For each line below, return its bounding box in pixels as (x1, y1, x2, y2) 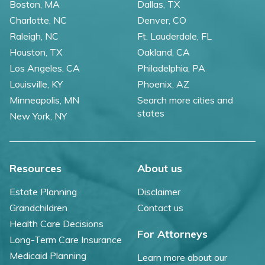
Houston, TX (9, 46, 62, 59)
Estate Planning (9, 186, 77, 198)
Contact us (137, 202, 183, 214)
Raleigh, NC (9, 30, 59, 43)
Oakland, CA (137, 46, 190, 59)
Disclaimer (137, 186, 180, 198)
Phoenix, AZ (137, 78, 189, 91)
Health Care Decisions (9, 218, 104, 230)
